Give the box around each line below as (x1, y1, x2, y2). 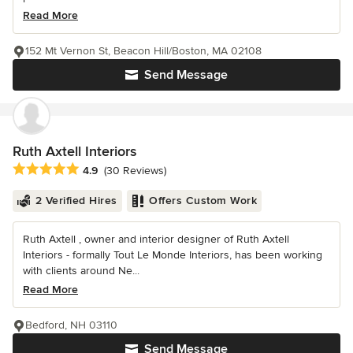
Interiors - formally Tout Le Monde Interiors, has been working (23, 247, 322, 262)
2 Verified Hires (35, 193, 117, 207)
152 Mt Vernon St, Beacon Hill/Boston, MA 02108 (25, 43, 262, 58)
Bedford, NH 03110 (25, 318, 117, 332)
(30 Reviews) (104, 163, 166, 177)
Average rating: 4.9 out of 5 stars (12, 161, 191, 177)
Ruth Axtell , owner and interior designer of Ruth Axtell (23, 232, 289, 246)
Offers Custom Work (149, 193, 257, 207)
